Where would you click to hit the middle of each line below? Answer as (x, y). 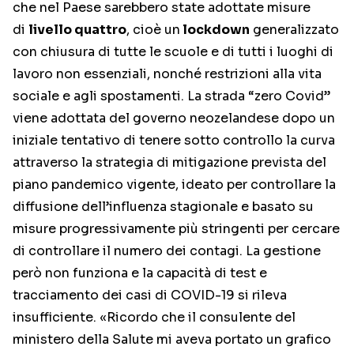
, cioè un (153, 29)
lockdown (215, 29)
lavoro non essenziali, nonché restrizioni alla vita (167, 73)
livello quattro (77, 29)
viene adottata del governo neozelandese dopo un (174, 118)
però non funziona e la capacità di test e (140, 273)
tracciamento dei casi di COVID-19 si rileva (150, 295)
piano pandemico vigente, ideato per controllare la (174, 184)
